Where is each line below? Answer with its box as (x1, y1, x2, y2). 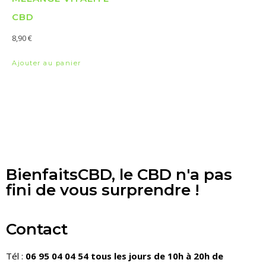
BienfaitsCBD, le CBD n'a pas (6, 165, 232, 185)
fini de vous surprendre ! (6, 180, 199, 200)
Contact (6, 220, 68, 239)
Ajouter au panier (12, 59, 81, 68)
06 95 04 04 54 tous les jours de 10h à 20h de (26, 250, 223, 262)
